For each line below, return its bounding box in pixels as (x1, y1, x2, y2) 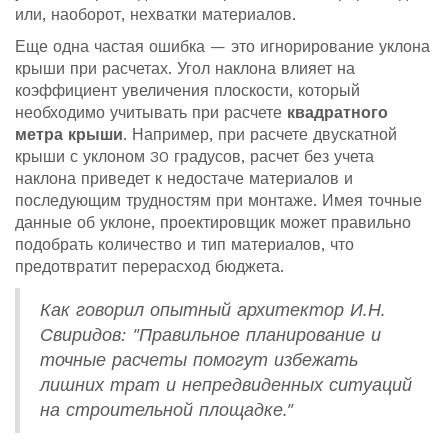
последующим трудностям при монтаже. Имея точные (15, 191, 422, 211)
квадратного (287, 103, 388, 123)
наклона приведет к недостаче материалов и (15, 169, 353, 189)
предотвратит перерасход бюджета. (15, 257, 284, 277)
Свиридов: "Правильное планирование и (40, 325, 381, 346)
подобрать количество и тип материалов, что (15, 235, 354, 255)
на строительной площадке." (40, 400, 293, 421)
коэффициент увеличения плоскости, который (15, 81, 360, 101)
